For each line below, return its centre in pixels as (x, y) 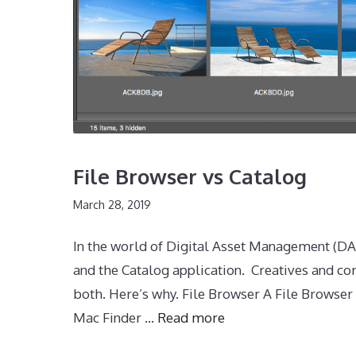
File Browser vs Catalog (190, 176)
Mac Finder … (115, 318)
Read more (191, 318)
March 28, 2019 (112, 205)
